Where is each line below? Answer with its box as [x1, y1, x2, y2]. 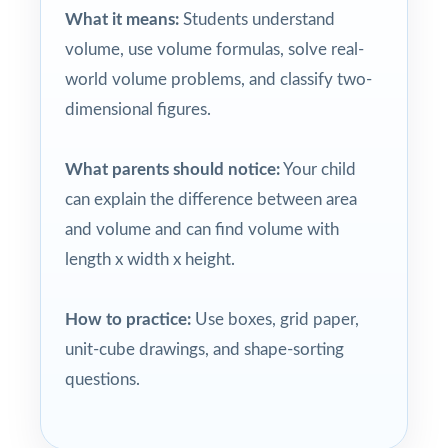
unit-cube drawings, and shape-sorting [65, 340, 344, 358]
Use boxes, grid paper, [191, 310, 359, 328]
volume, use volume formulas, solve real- [65, 40, 364, 58]
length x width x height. [65, 250, 235, 268]
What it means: [65, 10, 179, 28]
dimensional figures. [65, 100, 211, 118]
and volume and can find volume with [65, 220, 339, 238]
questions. [65, 370, 140, 388]
